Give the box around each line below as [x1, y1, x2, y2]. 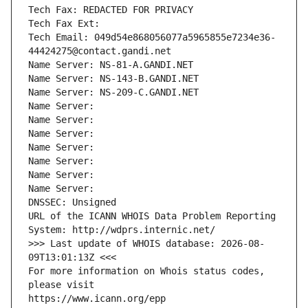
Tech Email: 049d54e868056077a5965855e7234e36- [28, 32, 276, 43]
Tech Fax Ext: [28, 18, 100, 30]
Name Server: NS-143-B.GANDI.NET [28, 73, 199, 85]
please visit [28, 279, 94, 291]
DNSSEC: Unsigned [28, 197, 116, 208]
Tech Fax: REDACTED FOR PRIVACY [28, 4, 193, 16]
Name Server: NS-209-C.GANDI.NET [28, 87, 199, 98]
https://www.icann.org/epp [28, 293, 166, 305]
